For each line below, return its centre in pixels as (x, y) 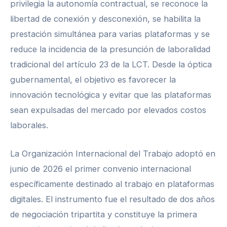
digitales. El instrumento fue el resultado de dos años (112, 199)
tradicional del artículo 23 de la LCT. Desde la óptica (111, 64)
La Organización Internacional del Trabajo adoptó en (113, 154)
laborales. (29, 125)
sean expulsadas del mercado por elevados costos (108, 110)
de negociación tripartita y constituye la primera (104, 214)
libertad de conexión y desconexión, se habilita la (105, 18)
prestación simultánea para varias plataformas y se (110, 34)
